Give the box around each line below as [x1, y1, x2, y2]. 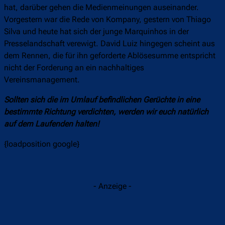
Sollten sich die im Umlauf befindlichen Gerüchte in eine [4, 95, 200, 105]
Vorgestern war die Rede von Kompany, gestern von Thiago [4, 15, 211, 25]
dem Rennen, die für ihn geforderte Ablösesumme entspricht [4, 51, 215, 61]
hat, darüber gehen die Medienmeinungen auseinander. [4, 3, 199, 13]
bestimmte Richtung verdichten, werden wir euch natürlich [4, 107, 208, 117]
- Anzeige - [93, 181, 132, 191]
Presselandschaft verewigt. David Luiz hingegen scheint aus [4, 39, 215, 49]
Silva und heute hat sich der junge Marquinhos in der [4, 27, 189, 37]
